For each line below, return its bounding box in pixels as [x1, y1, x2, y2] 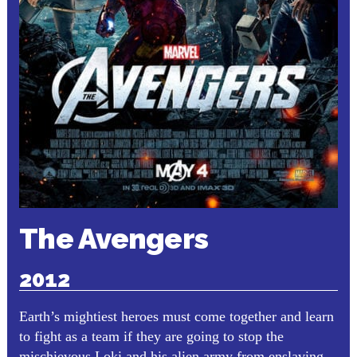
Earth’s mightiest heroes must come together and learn [18, 308, 334, 324]
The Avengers [18, 222, 209, 255]
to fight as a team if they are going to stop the [18, 328, 284, 344]
